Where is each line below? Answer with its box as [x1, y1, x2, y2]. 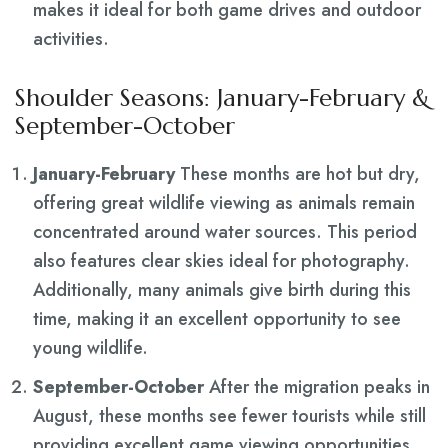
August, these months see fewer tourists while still [33, 403, 426, 430]
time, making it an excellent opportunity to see [33, 306, 401, 333]
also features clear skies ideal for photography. [33, 248, 410, 275]
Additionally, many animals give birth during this [33, 277, 411, 304]
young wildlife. [33, 335, 148, 362]
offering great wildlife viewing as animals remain [33, 190, 415, 217]
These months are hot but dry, [175, 161, 420, 188]
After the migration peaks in [204, 374, 430, 401]
